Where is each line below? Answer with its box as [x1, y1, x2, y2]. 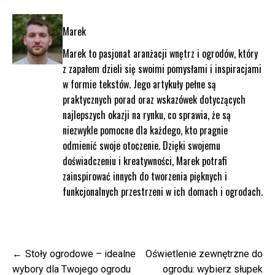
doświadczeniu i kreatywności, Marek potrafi [62, 153, 227, 169]
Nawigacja [12, 243, 60, 263]
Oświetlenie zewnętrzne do [145, 248, 263, 260]
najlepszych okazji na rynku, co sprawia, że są [62, 107, 231, 123]
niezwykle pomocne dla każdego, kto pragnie [62, 123, 228, 138]
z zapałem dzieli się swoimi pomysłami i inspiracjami [62, 61, 261, 77]
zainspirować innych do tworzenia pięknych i [62, 169, 227, 184]
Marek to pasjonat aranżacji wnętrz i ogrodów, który [62, 46, 258, 61]
